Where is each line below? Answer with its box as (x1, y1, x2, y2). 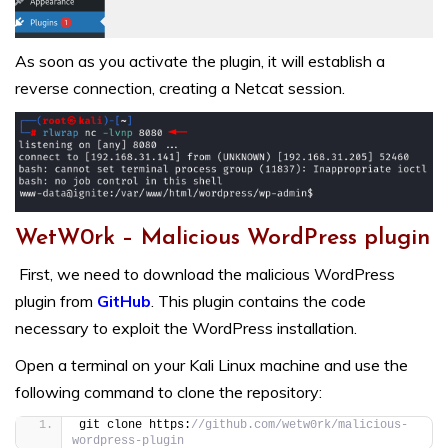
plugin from (15, 290, 97, 311)
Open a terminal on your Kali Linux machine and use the (15, 354, 408, 375)
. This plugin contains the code (151, 290, 366, 311)
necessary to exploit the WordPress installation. (15, 317, 357, 338)
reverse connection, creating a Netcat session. (15, 78, 345, 99)
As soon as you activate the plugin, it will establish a (15, 51, 385, 72)
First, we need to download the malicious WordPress (19, 263, 395, 284)
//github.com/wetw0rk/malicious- (191, 417, 408, 432)
